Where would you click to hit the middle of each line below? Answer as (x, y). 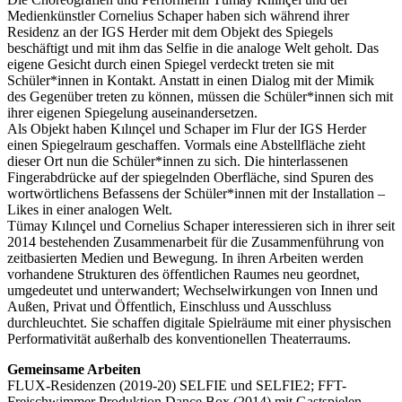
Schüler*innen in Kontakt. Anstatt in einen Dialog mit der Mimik (191, 80)
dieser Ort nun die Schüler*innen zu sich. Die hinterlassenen (178, 161)
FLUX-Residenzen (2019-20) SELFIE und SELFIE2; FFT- (177, 385)
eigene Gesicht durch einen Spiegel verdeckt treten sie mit (170, 64)
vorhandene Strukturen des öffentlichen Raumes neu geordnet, (184, 274)
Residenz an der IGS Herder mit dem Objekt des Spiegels (170, 31)
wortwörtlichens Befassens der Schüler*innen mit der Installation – (196, 193)
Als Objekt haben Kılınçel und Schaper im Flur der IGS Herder (187, 128)
